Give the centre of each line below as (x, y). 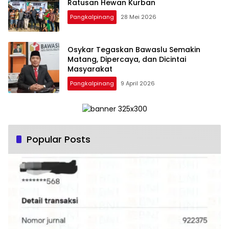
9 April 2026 (138, 83)
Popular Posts (59, 139)
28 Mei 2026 (139, 17)
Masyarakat (90, 69)
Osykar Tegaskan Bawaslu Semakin (134, 49)
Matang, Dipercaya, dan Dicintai (127, 59)
